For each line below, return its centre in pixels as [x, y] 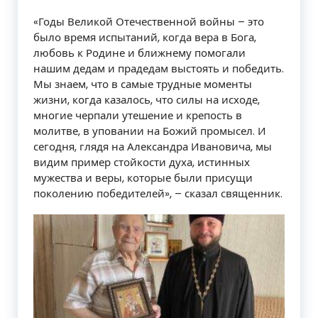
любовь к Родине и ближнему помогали [139, 53]
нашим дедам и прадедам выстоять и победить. [159, 69]
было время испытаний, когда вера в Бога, [145, 38]
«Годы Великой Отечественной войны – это [149, 22]
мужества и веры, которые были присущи [143, 178]
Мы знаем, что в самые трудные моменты [143, 84]
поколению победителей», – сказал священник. [158, 194]
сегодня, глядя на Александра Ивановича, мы [153, 147]
